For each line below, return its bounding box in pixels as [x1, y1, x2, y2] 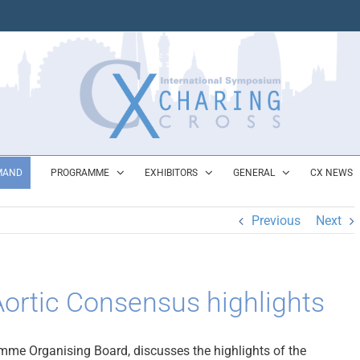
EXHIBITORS [144, 167, 198, 178]
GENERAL [232, 167, 275, 178]
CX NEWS [309, 167, 353, 178]
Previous [252, 213, 301, 228]
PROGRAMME [50, 167, 109, 178]
